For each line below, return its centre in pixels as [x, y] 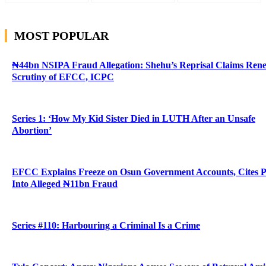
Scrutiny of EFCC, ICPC [63, 77]
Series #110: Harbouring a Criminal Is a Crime [106, 225]
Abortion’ [32, 130]
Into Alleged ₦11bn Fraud [65, 183]
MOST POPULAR [61, 35]
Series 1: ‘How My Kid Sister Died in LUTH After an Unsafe [134, 118]
